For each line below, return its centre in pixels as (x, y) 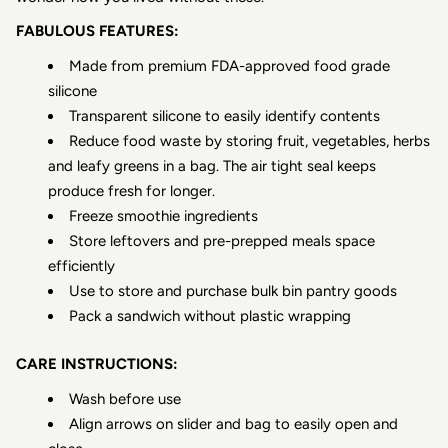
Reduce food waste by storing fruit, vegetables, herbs (249, 140)
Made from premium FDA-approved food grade (229, 65)
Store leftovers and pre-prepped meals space (222, 240)
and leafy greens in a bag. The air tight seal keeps (212, 165)
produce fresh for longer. (131, 190)
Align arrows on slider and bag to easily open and (233, 423)
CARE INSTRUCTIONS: (97, 363)
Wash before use (125, 398)
